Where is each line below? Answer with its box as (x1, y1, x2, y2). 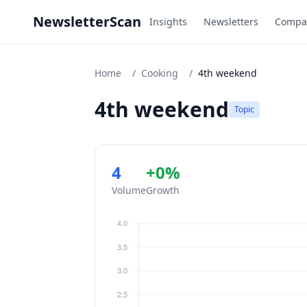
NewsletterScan (33, 12, 141, 31)
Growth (146, 184, 180, 197)
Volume (112, 184, 146, 197)
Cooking (141, 66, 178, 79)
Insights (149, 15, 187, 28)
